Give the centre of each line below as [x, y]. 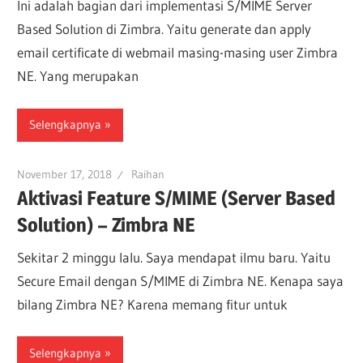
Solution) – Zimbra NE [107, 225]
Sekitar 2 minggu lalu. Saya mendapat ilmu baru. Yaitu [174, 257]
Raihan [148, 174]
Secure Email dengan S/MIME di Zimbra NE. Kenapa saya [181, 280]
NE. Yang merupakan [78, 76]
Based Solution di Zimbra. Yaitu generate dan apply [164, 29]
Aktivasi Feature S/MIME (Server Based [177, 199]
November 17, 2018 [65, 174]
